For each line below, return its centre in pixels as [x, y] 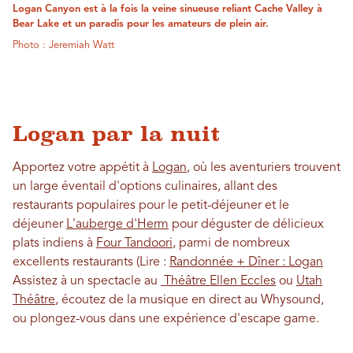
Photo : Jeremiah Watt [63, 45]
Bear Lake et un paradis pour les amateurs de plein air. [141, 24]
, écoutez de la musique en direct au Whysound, [190, 300]
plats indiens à [54, 243]
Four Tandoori [134, 243]
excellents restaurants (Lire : [91, 262]
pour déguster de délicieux [246, 224]
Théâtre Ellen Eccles [218, 281]
